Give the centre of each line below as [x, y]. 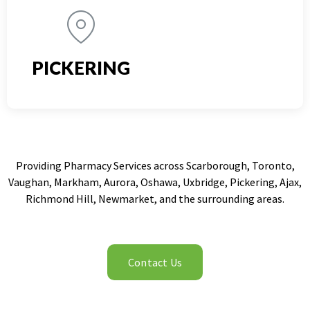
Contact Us [155, 263]
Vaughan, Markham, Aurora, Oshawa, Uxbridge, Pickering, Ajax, [155, 182]
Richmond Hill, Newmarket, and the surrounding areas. [155, 198]
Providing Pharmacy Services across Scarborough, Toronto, [155, 165]
